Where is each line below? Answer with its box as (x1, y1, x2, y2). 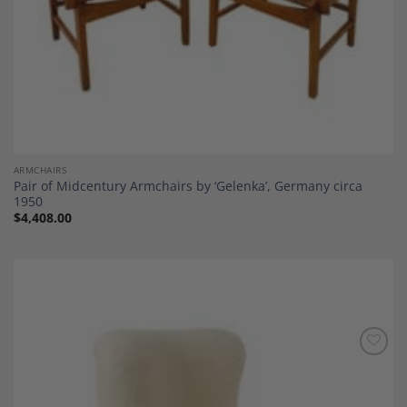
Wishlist (345, 373, 385, 388)
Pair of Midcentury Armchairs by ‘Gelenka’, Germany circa (13, 176, 362, 194)
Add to (348, 361, 382, 375)
